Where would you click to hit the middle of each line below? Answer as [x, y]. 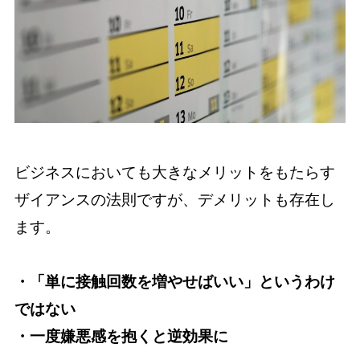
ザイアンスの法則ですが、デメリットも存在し [174, 199]
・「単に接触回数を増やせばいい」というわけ [174, 282]
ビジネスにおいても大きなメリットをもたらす [174, 172]
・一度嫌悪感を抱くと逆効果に [121, 337]
